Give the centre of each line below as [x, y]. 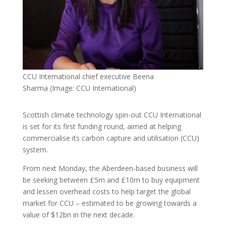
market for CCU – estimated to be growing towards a [109, 203]
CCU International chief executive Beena [88, 76]
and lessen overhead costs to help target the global [106, 191]
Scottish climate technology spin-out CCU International [112, 115]
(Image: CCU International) [93, 88]
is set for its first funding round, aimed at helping [102, 126]
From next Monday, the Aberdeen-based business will [110, 168]
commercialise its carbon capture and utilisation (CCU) [111, 138]
